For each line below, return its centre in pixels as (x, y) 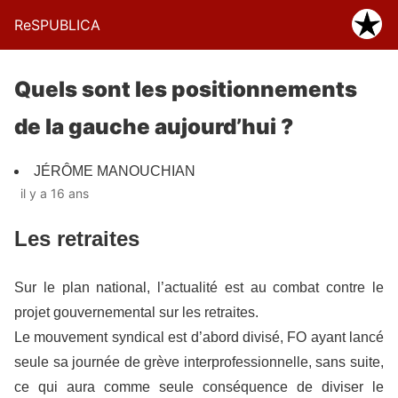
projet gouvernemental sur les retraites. (136, 312)
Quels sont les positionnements (186, 89)
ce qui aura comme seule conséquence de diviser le (199, 386)
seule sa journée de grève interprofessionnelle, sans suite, (199, 362)
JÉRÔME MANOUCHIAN (115, 171)
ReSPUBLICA (57, 25)
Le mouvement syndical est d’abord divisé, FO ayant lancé (199, 337)
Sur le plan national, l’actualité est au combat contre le (199, 287)
